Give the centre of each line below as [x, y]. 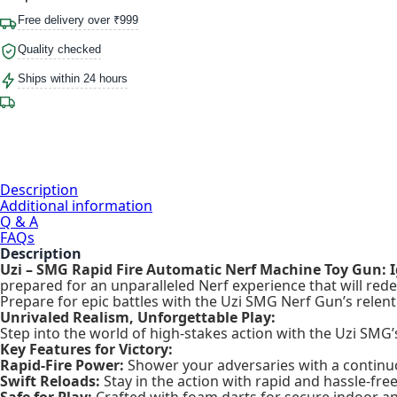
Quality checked [59, 49]
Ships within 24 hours [73, 78]
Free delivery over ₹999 [78, 19]
